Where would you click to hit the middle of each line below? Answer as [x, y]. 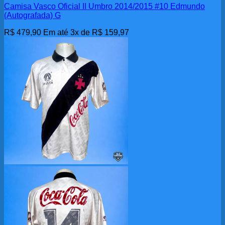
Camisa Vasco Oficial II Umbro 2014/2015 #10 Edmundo [104, 7]
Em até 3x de [68, 33]
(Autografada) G [32, 16]
